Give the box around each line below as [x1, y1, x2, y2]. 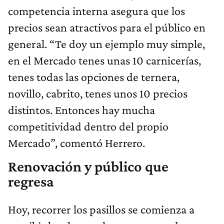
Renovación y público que [8, 158, 168, 175]
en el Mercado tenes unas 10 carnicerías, [8, 53, 201, 67]
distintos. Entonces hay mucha [8, 103, 155, 117]
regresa [8, 173, 53, 190]
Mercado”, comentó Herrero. [8, 136, 145, 150]
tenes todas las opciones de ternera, [8, 70, 179, 84]
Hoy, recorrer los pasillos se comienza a [8, 202, 194, 216]
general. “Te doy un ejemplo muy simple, [8, 37, 205, 51]
